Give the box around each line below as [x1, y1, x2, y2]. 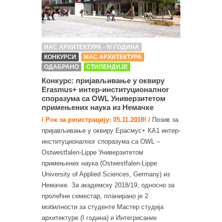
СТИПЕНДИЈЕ [86, 63, 128, 70]
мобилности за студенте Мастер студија [42, 203, 164, 211]
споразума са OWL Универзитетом [42, 94, 166, 103]
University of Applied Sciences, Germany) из [42, 170, 170, 178]
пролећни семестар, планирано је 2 [42, 192, 148, 200]
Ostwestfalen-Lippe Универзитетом [42, 148, 143, 156]
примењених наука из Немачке [42, 103, 154, 111]
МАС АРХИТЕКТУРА [84, 53, 142, 60]
